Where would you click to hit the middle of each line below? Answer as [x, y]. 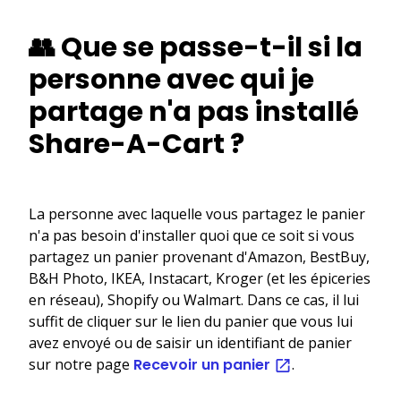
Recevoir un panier [204, 364]
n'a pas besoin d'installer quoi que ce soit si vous [192, 235]
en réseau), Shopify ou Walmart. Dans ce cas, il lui [194, 299]
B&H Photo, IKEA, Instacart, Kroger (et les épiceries [200, 278]
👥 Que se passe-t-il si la [196, 47]
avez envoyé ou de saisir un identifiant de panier [190, 342]
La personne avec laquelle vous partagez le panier [197, 213]
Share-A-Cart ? [137, 144]
